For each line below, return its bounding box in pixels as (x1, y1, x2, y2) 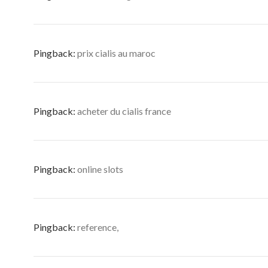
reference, (77, 221, 118, 233)
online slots (77, 163, 123, 175)
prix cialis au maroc (77, 47, 156, 59)
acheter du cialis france (77, 105, 171, 117)
